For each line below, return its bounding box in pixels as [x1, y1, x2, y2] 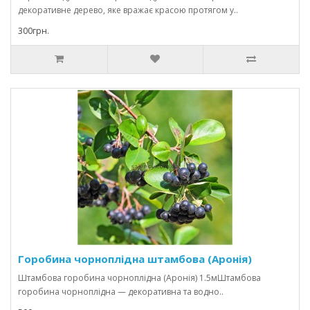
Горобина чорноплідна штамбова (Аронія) [18, 252, 252, 266]
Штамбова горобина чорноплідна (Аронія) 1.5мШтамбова [18, 272, 261, 284]
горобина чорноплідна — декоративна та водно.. [18, 286, 224, 298]
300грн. [18, 25, 49, 37]
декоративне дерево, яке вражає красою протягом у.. [18, 4, 238, 16]
